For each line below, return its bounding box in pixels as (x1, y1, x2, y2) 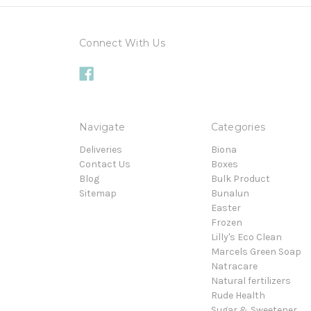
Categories (210, 120, 265, 133)
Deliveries (79, 143, 122, 155)
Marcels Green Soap (210, 245, 301, 258)
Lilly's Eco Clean (210, 230, 282, 243)
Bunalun (210, 187, 249, 199)
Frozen (210, 216, 242, 228)
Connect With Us (79, 36, 165, 49)
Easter (210, 201, 241, 214)
